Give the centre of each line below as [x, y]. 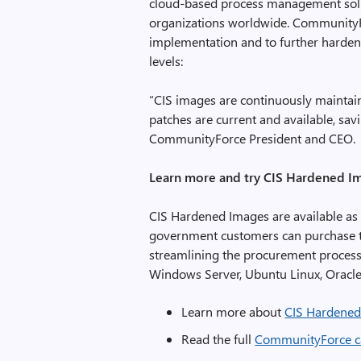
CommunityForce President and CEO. [253, 138]
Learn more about [233, 311]
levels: [166, 61]
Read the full [218, 339]
